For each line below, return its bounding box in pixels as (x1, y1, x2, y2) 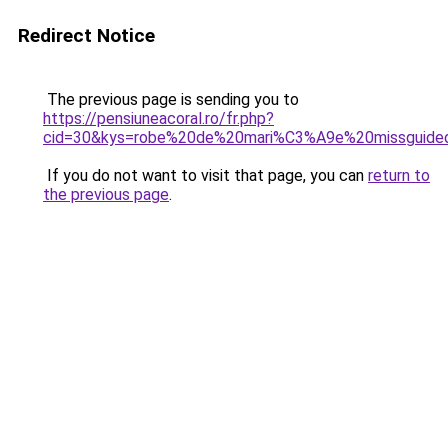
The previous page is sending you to (43, 90, 299, 109)
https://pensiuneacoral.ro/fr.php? (43, 109, 274, 128)
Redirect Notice (18, 24, 155, 47)
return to (368, 166, 430, 185)
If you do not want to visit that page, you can (43, 166, 368, 185)
